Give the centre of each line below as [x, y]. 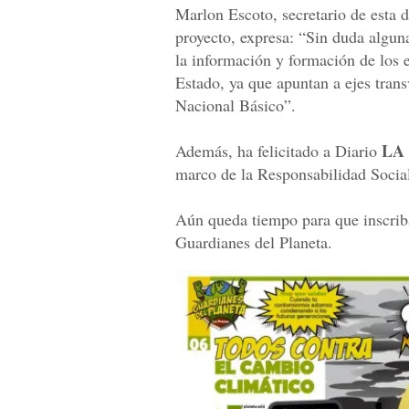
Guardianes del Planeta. [254, 241]
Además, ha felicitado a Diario [278, 150]
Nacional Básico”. [236, 105]
